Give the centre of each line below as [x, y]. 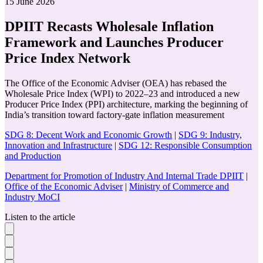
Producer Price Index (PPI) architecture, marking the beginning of [126, 104]
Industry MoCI [32, 197]
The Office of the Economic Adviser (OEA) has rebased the [116, 83]
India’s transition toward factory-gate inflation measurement [114, 114]
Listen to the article [40, 217]
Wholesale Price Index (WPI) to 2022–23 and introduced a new [122, 93]
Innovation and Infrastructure [58, 145]
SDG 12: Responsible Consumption [185, 145]
